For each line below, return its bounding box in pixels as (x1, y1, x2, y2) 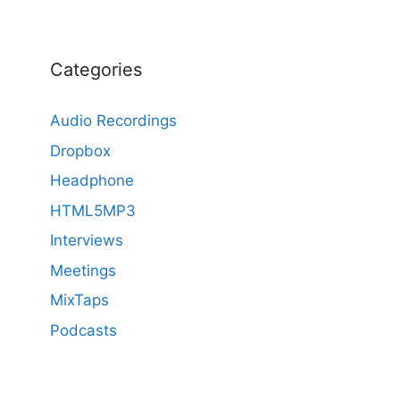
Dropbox (50, 141, 111, 160)
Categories (50, 59, 142, 80)
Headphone (50, 171, 134, 189)
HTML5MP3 (50, 201, 136, 220)
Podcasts (50, 321, 117, 339)
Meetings (50, 261, 116, 279)
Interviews (50, 231, 123, 249)
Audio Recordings (50, 112, 177, 129)
